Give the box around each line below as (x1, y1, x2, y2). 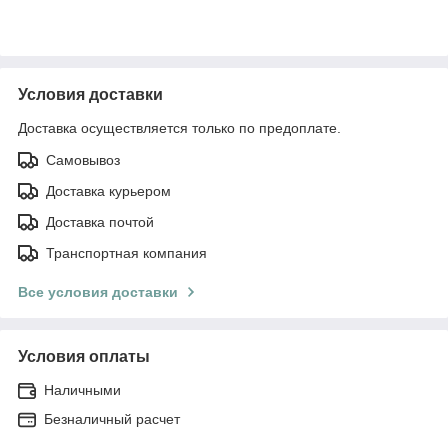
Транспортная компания (46, 244, 207, 261)
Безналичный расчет (44, 410, 180, 427)
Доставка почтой (46, 213, 154, 230)
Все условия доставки (18, 283, 178, 300)
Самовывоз (46, 151, 120, 168)
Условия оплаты (18, 347, 150, 365)
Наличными (44, 381, 121, 398)
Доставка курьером (46, 182, 171, 199)
